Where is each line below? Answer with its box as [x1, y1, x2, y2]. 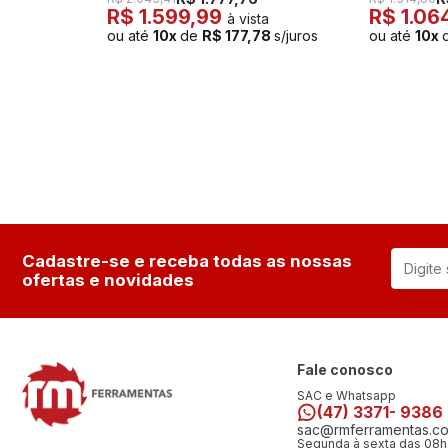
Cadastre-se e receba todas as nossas [22, 251, 352, 272]
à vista [227, 10, 269, 28]
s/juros [274, 27, 318, 45]
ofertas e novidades [22, 270, 194, 291]
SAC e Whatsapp [297, 388, 396, 404]
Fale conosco [297, 361, 393, 379]
